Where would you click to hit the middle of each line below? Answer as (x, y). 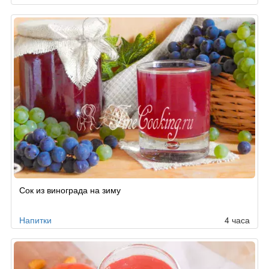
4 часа (237, 219)
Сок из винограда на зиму (70, 189)
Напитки (35, 219)
